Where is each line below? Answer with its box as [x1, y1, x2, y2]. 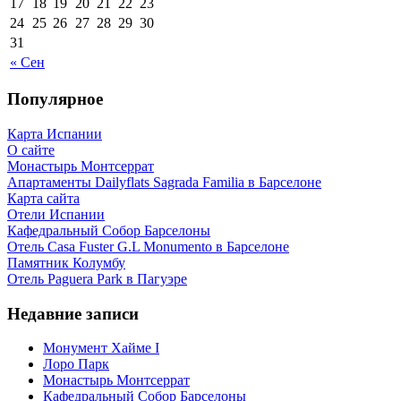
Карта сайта [7, 191, 80, 206]
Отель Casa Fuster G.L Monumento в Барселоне [7, 239, 289, 254]
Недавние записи [7, 303, 139, 323]
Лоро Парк [43, 356, 109, 372]
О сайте [7, 142, 55, 158]
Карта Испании [7, 126, 102, 141]
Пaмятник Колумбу [7, 255, 125, 270]
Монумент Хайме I [43, 340, 159, 356]
